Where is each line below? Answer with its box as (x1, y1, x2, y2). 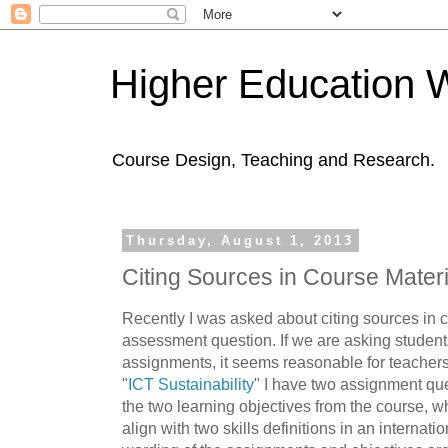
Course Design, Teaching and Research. (112, 150, 435, 170)
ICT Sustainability (128, 374, 254, 393)
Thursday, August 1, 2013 (126, 233, 355, 248)
